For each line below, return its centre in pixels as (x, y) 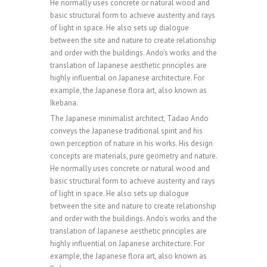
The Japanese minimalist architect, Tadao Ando (129, 119)
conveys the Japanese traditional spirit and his (126, 131)
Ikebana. (64, 103)
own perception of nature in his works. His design (131, 144)
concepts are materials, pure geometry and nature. (133, 156)
